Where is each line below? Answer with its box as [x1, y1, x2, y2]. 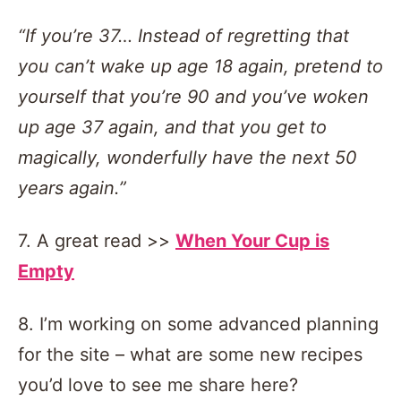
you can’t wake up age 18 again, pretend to [18, 55, 383, 77]
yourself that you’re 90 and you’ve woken [18, 85, 369, 107]
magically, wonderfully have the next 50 [18, 146, 357, 168]
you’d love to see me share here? [18, 373, 298, 396]
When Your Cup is [175, 229, 329, 252]
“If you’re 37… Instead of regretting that [18, 24, 349, 47]
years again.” [18, 176, 126, 199]
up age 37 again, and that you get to [18, 115, 327, 138]
